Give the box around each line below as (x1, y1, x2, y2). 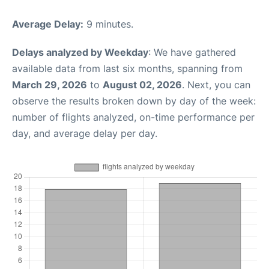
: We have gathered (148, 46, 236, 58)
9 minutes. (83, 17, 133, 30)
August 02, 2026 (103, 78, 182, 91)
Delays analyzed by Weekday (12, 46, 148, 58)
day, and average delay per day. (12, 127, 157, 139)
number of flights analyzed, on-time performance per (12, 110, 255, 123)
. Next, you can (182, 78, 250, 91)
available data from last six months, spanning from (12, 62, 243, 74)
